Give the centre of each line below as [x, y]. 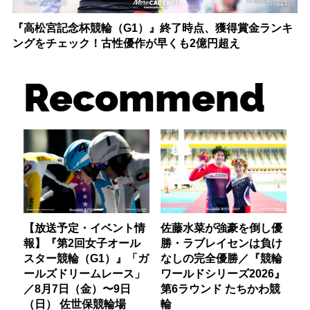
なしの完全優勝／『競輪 [221, 258]
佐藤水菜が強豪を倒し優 [221, 227]
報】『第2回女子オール [82, 243]
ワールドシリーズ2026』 [222, 273]
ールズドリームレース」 [85, 273]
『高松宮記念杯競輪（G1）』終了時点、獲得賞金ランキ [152, 27]
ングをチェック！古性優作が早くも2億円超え [126, 43]
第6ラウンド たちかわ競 [220, 288]
